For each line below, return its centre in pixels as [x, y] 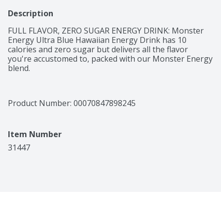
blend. [19, 68]
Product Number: [41, 103]
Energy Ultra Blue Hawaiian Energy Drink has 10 [97, 40]
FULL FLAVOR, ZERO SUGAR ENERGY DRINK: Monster [106, 31]
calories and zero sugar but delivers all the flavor [98, 50]
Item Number [35, 134]
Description [31, 14]
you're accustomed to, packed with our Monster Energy [110, 59]
